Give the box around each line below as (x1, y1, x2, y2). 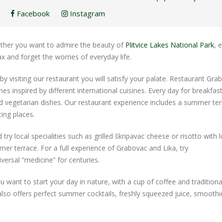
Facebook (14, 8, 50, 18)
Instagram (67, 8, 105, 18)
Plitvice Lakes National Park (125, 40, 214, 50)
